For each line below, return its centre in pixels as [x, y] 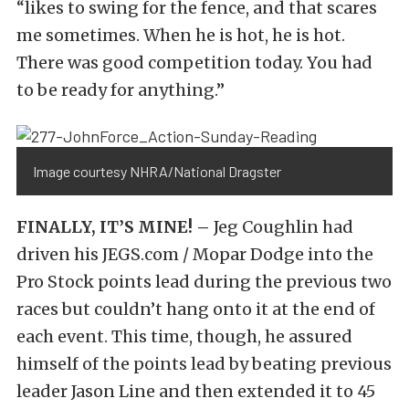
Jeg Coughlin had [282, 226]
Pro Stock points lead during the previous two [204, 281]
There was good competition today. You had [194, 63]
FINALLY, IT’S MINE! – [113, 226]
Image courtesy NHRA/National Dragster [157, 171]
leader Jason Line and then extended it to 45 [196, 391]
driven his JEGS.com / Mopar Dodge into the [195, 254]
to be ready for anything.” [121, 90]
